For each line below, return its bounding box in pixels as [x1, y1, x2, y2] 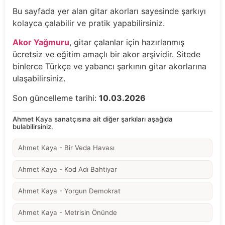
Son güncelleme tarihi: [13, 92, 99, 103]
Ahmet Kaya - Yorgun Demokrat [18, 187, 121, 195]
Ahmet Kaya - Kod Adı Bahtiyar [18, 165, 117, 174]
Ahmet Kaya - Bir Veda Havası [18, 144, 115, 152]
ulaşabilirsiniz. [13, 73, 65, 84]
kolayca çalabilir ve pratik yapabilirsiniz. [13, 18, 165, 28]
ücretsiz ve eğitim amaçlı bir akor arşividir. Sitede [13, 49, 200, 60]
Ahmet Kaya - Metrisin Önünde [18, 208, 117, 217]
